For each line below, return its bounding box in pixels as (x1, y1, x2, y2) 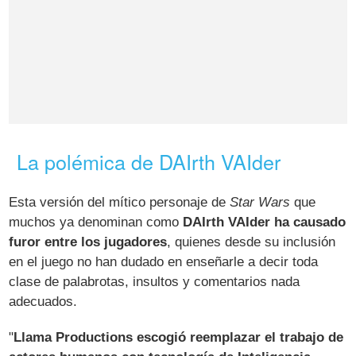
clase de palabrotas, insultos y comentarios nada (9, 273, 300, 289)
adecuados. (9, 293, 78, 309)
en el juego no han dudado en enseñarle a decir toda (9, 253, 319, 269)
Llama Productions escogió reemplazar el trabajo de (14, 329, 344, 345)
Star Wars (230, 194, 291, 210)
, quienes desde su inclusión (167, 234, 336, 250)
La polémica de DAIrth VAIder (17, 146, 281, 176)
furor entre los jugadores (9, 234, 168, 250)
